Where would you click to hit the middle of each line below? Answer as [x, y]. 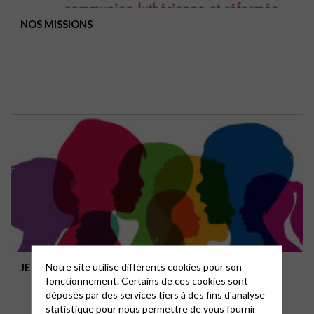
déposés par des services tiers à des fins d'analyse [155, 294]
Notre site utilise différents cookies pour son [143, 266]
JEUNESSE [45, 267]
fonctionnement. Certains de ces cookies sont [146, 280]
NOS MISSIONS [56, 24]
